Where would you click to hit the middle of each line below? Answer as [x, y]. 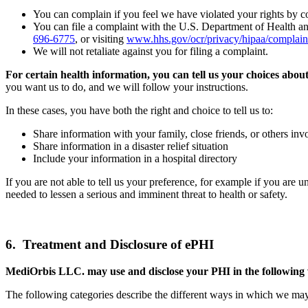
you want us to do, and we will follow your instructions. [127, 87]
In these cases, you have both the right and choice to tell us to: [139, 111]
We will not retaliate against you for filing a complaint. [151, 52]
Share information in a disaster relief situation [131, 146]
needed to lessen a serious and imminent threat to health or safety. [146, 195]
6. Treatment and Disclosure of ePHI [110, 244]
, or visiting [101, 39]
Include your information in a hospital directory [135, 159]
